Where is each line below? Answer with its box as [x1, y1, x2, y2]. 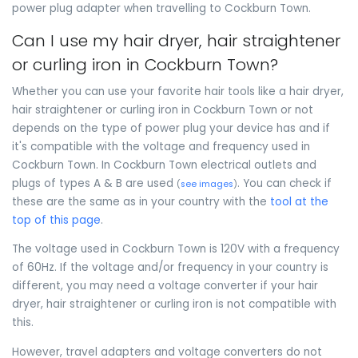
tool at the [270, 193, 328, 209]
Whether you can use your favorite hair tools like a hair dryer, [12, 83, 344, 99]
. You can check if [237, 175, 332, 191]
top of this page [12, 212, 101, 228]
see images [181, 177, 233, 190]
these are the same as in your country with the [12, 193, 270, 209]
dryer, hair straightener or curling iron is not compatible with [12, 296, 336, 312]
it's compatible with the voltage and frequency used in [12, 138, 310, 154]
